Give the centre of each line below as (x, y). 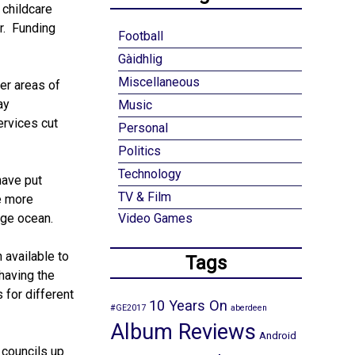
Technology (149, 174)
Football (140, 36)
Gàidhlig (140, 59)
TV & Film (144, 197)
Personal (143, 128)
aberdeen (248, 308)
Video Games (155, 219)
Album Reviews (183, 332)
